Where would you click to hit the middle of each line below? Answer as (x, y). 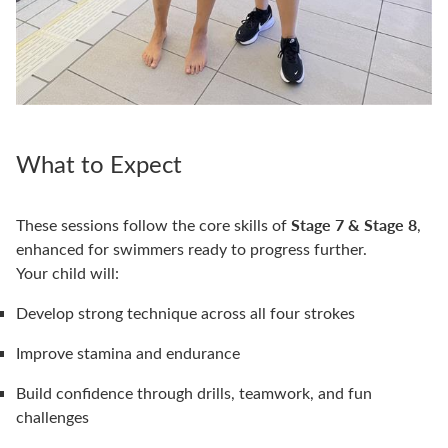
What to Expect (99, 162)
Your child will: (67, 272)
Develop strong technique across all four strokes (185, 312)
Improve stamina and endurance (128, 352)
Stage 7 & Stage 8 (354, 224)
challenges (52, 416)
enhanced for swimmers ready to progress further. (191, 248)
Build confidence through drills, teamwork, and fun (194, 392)
